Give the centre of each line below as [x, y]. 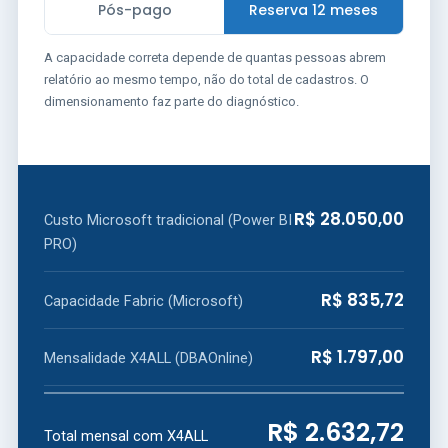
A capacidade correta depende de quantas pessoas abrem [215, 57]
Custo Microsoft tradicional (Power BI [168, 220]
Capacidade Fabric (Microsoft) [143, 301]
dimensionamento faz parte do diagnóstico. [171, 101]
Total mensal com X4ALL [126, 436]
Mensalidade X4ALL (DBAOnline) [148, 358]
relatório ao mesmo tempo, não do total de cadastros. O [206, 79]
